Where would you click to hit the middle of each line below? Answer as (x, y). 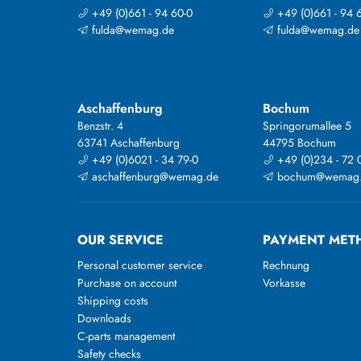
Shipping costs (113, 301)
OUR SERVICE (120, 240)
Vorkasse (284, 283)
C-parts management (126, 336)
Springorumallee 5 (307, 126)
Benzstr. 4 (100, 126)
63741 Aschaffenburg (129, 143)
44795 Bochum (300, 143)
